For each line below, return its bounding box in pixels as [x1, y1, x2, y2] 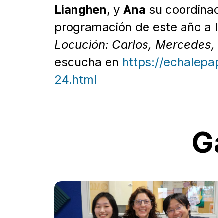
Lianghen [54, 2, 107, 17]
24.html [54, 72, 97, 87]
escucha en [54, 54, 122, 69]
